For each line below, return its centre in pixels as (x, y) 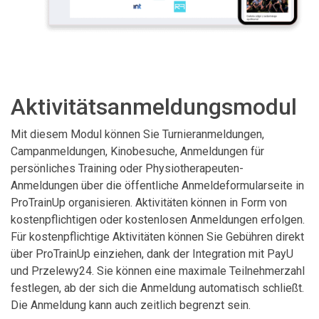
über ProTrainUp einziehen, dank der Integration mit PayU (152, 254)
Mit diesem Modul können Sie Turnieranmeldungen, (137, 135)
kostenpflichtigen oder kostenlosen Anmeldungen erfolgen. (158, 220)
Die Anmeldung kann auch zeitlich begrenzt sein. (131, 305)
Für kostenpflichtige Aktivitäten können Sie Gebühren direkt (157, 237)
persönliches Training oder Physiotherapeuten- (127, 169)
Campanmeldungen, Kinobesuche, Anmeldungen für (137, 152)
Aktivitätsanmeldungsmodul (154, 107)
